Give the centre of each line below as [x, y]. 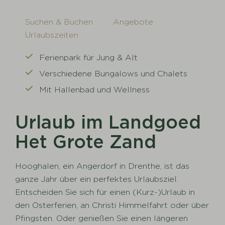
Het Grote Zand [86, 142]
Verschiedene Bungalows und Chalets [114, 74]
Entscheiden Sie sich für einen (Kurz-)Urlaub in [105, 192]
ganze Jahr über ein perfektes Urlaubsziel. [97, 179]
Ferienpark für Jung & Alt [89, 58]
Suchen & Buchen [59, 22]
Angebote [133, 22]
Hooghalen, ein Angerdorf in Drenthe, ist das [102, 166]
